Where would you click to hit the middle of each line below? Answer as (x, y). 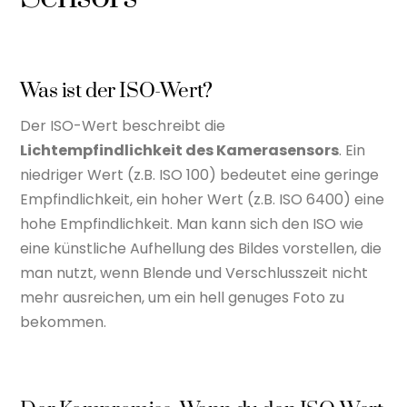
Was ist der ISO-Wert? (116, 91)
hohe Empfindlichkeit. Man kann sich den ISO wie (192, 224)
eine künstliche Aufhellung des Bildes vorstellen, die (201, 249)
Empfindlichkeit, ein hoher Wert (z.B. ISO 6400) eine (203, 200)
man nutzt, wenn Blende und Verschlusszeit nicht (194, 273)
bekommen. (64, 323)
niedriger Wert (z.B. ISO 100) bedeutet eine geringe (200, 175)
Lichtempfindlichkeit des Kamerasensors (180, 151)
